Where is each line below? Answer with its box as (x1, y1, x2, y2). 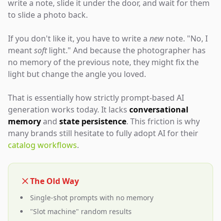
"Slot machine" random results (30, 207, 132, 216)
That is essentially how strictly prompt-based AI (8, 92, 184, 103)
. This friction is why (126, 116, 200, 127)
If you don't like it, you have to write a (8, 33, 149, 44)
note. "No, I (164, 33, 208, 44)
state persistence (59, 116, 126, 127)
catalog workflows (8, 140, 77, 150)
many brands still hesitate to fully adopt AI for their (8, 128, 198, 139)
